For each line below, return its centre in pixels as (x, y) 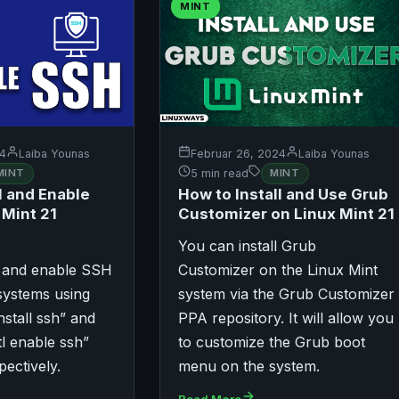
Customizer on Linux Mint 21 (286, 213)
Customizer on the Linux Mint (277, 269)
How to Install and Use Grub (283, 194)
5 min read (219, 174)
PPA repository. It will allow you (285, 318)
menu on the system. (248, 366)
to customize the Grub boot (271, 342)
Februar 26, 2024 (238, 153)
